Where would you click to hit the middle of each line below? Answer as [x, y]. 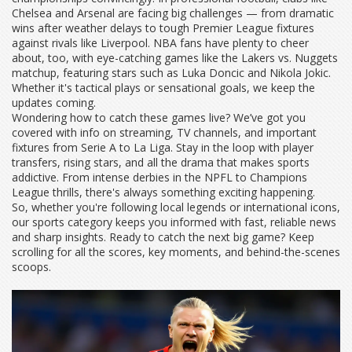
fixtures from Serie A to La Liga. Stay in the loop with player [163, 147]
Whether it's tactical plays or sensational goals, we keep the [163, 88]
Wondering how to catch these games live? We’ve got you [159, 117]
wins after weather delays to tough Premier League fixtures [163, 28]
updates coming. [54, 103]
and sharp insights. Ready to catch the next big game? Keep [163, 237]
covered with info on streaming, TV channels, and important [164, 132]
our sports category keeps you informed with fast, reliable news [174, 222]
